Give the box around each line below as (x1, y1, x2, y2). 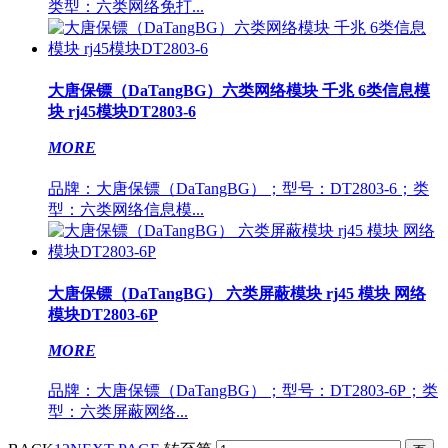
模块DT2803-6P (48, 305, 158, 323)
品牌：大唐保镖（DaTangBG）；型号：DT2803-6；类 (48, 179, 429, 197)
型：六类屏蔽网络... (48, 403, 188, 421)
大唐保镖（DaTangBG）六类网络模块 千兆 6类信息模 (48, 82, 430, 100)
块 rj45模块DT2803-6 (48, 103, 196, 121)
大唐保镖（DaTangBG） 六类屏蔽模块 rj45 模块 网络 (48, 284, 426, 302)
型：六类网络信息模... (48, 200, 204, 218)
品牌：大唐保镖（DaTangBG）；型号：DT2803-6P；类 (48, 382, 438, 400)
